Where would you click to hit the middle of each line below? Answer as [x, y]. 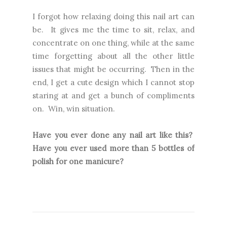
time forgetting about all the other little [113, 56]
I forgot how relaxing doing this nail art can [113, 16]
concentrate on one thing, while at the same [113, 43]
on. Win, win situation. [74, 108]
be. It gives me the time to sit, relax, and [113, 29]
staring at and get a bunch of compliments [113, 95]
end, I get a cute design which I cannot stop [113, 82]
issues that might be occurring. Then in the [113, 69]
